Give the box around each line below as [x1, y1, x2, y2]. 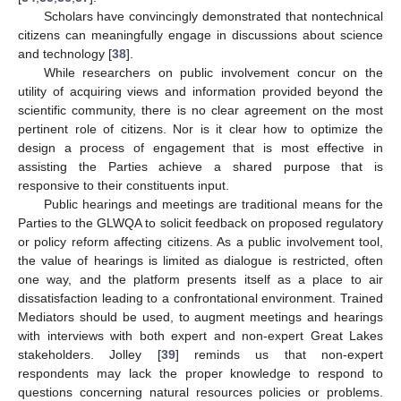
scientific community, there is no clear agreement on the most [18, 103, 383, 118]
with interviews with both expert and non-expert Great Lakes [18, 328, 383, 344]
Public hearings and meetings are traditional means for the [43, 197, 383, 212]
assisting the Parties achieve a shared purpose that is [18, 159, 383, 175]
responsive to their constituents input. [18, 178, 229, 193]
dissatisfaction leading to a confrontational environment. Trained [18, 291, 383, 306]
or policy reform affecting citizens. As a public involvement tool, [18, 235, 383, 250]
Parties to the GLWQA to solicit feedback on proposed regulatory [18, 216, 383, 231]
